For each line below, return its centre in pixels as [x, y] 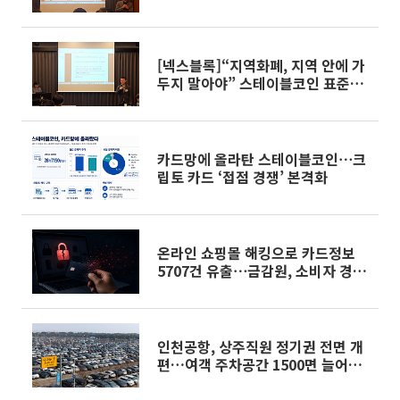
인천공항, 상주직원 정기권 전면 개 [260, 346]
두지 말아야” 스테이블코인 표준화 [260, 83]
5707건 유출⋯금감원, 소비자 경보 [262, 271]
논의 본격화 [192, 101]
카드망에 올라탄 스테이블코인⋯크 [262, 159]
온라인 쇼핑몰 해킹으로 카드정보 [256, 253]
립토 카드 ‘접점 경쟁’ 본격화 [242, 177]
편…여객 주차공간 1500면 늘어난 [259, 364]
